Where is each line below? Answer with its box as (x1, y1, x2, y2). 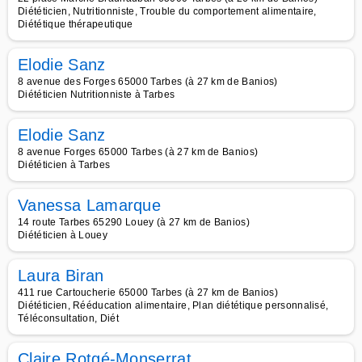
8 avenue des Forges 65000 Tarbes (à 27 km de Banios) (18, 76, 278, 87)
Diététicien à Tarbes (18, 159, 111, 170)
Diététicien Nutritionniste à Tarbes (18, 89, 175, 100)
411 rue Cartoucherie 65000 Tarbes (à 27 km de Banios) (18, 287, 278, 298)
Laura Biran (18, 267, 104, 284)
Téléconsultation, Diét (18, 313, 120, 324)
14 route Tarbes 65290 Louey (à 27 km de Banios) (18, 217, 250, 228)
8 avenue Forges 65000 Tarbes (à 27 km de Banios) (18, 146, 259, 158)
